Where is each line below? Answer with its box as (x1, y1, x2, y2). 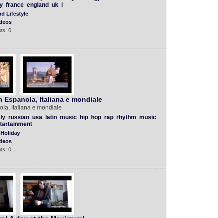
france (5, 1, 24, 8)
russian (8, 114, 29, 121)
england (26, 1, 49, 8)
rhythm (116, 114, 136, 121)
